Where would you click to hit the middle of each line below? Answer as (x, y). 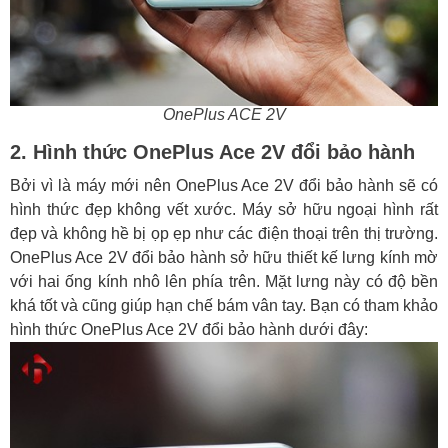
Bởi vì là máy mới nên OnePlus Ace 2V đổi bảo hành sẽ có (224, 185)
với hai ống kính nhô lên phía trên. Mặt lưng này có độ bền (224, 281)
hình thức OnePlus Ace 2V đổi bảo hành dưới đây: (189, 329)
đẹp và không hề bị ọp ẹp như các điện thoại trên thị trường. (224, 233)
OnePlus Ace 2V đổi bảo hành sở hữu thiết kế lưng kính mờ (224, 257)
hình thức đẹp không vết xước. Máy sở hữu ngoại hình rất (224, 209)
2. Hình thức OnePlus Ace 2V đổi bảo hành (212, 152)
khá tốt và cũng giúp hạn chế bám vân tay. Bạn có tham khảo (224, 305)
